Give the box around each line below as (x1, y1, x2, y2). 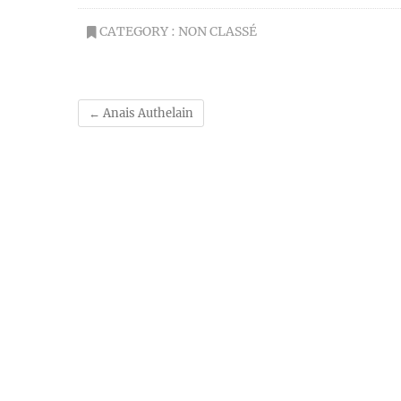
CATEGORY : (97, 23, 178, 39)
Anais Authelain (100, 106, 193, 121)
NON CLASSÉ (178, 23, 257, 39)
